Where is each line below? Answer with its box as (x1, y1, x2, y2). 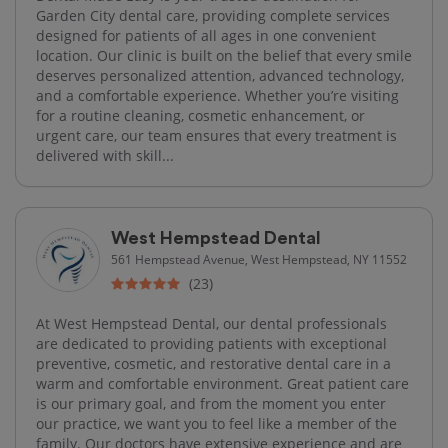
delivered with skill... (36, 145, 174, 165)
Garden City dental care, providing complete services (36, 5, 390, 25)
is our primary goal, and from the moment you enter (36, 393, 386, 413)
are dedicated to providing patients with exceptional (36, 333, 387, 353)
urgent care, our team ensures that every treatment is (36, 125, 397, 145)
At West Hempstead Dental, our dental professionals (36, 313, 387, 333)
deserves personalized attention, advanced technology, (36, 65, 404, 85)
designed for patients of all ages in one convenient (36, 25, 376, 45)
